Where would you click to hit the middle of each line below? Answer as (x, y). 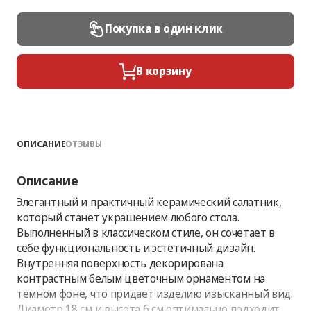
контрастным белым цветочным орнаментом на (141, 278)
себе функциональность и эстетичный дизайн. (136, 247)
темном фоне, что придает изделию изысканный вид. (155, 293)
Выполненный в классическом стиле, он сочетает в (146, 232)
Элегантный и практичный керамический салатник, (149, 202)
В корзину (164, 71)
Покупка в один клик (164, 28)
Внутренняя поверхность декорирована (120, 263)
